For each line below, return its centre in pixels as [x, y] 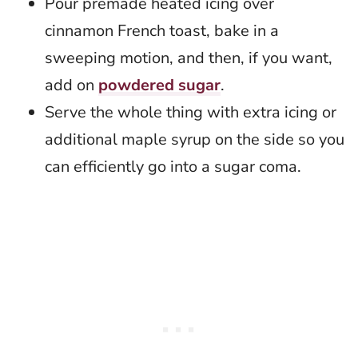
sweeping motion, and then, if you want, [189, 58]
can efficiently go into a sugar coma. [173, 167]
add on [72, 86]
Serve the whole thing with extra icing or [191, 113]
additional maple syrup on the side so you [195, 140]
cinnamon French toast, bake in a [162, 31]
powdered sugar [159, 86]
